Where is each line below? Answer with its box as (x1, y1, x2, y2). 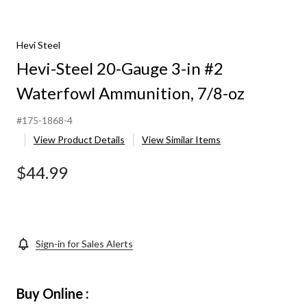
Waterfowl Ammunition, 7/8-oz (16, 83, 245, 103)
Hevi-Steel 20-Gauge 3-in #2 (16, 58, 223, 79)
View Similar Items (142, 134, 221, 146)
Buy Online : (16, 285, 89, 302)
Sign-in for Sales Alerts (36, 238, 133, 250)
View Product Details (34, 134, 125, 146)
